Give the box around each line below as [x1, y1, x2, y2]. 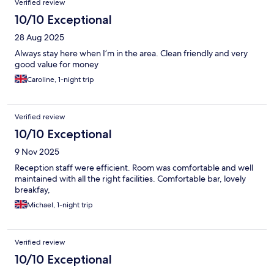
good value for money [15, 58, 98, 70]
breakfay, [15, 183, 50, 195]
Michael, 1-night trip [27, 199, 93, 210]
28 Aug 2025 [15, 31, 64, 43]
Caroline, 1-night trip [27, 74, 94, 84]
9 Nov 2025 [15, 146, 59, 157]
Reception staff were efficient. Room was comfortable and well [15, 161, 253, 173]
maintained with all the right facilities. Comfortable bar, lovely [15, 172, 246, 184]
